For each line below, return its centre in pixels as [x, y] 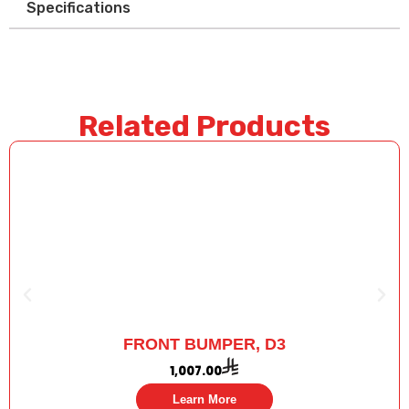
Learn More [204, 400]
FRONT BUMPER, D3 [204, 345]
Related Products [204, 126]
